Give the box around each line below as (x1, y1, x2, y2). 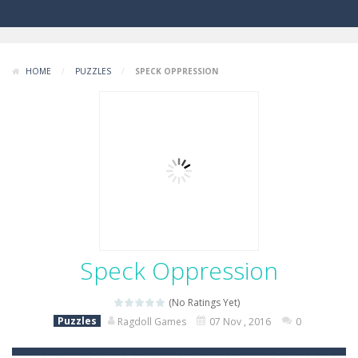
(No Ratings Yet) (166, 296, 240, 309)
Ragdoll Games (114, 315, 189, 328)
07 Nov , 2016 (209, 315, 271, 328)
